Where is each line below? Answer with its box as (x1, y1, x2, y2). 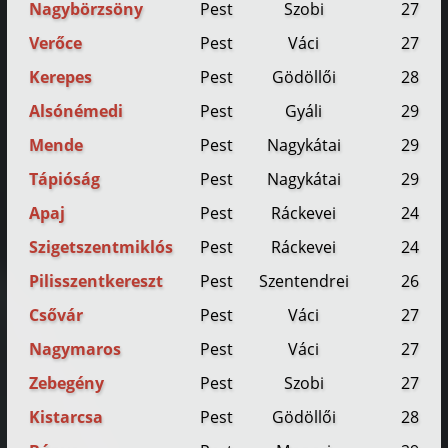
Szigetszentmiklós (29, 236, 174, 259)
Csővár (29, 304, 84, 327)
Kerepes (29, 66, 93, 89)
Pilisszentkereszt (29, 270, 164, 293)
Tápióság (29, 168, 101, 191)
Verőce (29, 32, 83, 55)
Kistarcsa (29, 406, 104, 429)
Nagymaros (29, 338, 122, 361)
